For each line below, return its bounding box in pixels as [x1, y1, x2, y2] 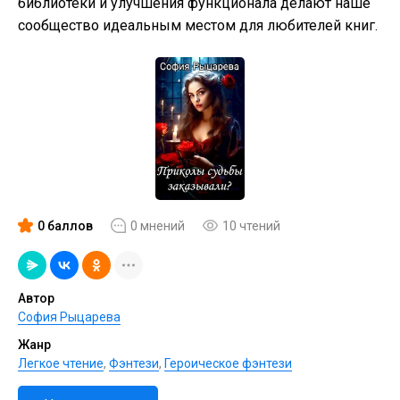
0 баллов [37, 218, 93, 233]
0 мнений [130, 218, 185, 233]
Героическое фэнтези [164, 356, 292, 371]
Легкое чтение [18, 356, 104, 371]
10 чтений [222, 218, 280, 233]
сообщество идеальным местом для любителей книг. [18, 17, 378, 34]
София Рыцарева [18, 310, 121, 324]
